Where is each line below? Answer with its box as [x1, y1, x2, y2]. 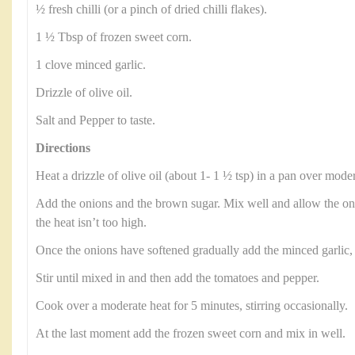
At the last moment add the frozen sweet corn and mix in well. [36, 326, 345, 341]
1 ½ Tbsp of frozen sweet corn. [36, 30, 192, 44]
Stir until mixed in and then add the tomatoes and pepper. [36, 271, 319, 285]
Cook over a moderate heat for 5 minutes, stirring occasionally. [36, 299, 348, 313]
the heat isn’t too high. [36, 216, 147, 230]
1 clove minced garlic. [36, 58, 146, 72]
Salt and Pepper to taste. [36, 113, 155, 128]
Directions [36, 141, 90, 155]
